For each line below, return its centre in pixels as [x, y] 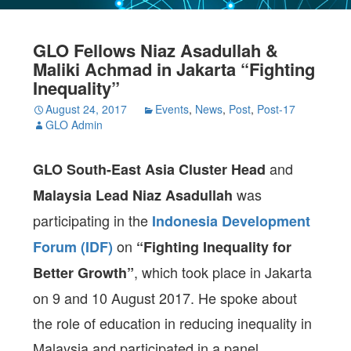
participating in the [93, 220]
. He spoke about [244, 298]
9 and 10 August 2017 [122, 298]
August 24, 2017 [87, 109]
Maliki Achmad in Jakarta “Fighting [174, 69]
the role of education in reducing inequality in [173, 323]
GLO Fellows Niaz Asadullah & [156, 50]
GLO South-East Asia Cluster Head [150, 169]
